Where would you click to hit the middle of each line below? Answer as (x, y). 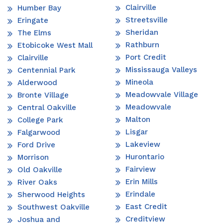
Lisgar (137, 132)
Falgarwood (39, 132)
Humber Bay (39, 8)
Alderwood (37, 82)
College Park (40, 120)
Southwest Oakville (54, 207)
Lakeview (143, 144)
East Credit (146, 206)
